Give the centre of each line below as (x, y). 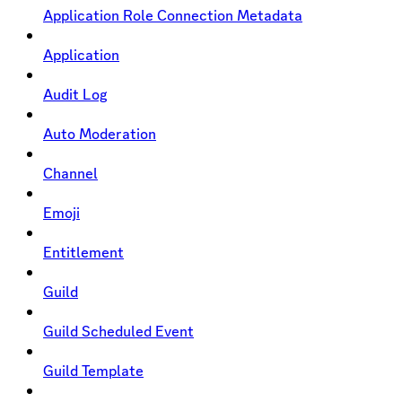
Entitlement (83, 252)
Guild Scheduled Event (118, 331)
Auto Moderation (100, 133)
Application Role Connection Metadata (173, 15)
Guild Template (93, 370)
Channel (70, 173)
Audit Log (75, 94)
